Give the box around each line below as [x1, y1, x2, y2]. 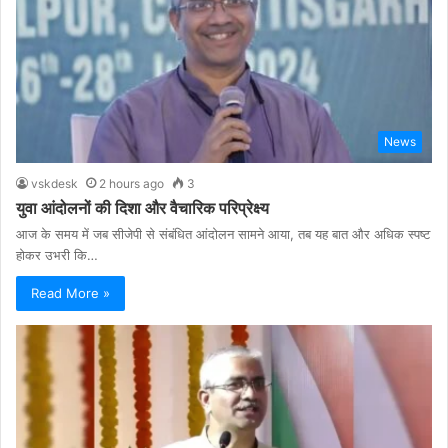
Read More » [31, 285, 110, 302]
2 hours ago [99, 176, 164, 192]
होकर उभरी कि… [16, 247, 98, 264]
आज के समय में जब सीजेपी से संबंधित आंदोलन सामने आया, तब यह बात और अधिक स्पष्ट [16, 226, 430, 243]
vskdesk [31, 176, 78, 192]
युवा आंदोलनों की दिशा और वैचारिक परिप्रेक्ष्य [16, 198, 269, 219]
